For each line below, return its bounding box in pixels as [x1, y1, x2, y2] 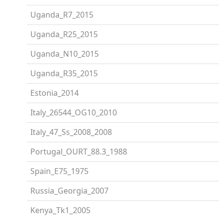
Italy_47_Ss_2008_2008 [30, 126, 112, 137]
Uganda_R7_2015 [30, 9, 93, 20]
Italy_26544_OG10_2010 [30, 107, 117, 118]
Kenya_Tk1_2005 [30, 204, 90, 216]
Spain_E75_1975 [30, 165, 88, 176]
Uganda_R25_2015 [30, 28, 98, 40]
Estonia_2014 [30, 87, 79, 98]
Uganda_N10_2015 [30, 48, 99, 59]
